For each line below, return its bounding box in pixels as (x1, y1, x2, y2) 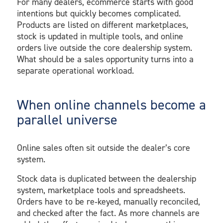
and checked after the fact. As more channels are (16, 207, 200, 219)
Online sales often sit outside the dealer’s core (16, 142, 190, 154)
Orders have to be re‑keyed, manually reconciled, (16, 195, 200, 208)
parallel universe (16, 111, 117, 129)
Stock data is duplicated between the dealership (16, 172, 196, 185)
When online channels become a (16, 96, 206, 114)
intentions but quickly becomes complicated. (16, 7, 181, 20)
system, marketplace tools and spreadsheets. (16, 184, 185, 196)
